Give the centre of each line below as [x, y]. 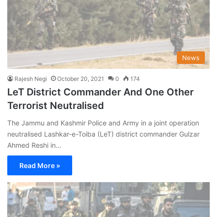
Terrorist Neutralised [56, 105]
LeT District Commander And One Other [101, 92]
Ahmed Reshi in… [34, 145]
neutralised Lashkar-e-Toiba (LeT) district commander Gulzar [103, 134]
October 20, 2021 [81, 78]
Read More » [40, 165]
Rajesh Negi [31, 78]
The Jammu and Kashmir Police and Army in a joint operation [103, 123]
